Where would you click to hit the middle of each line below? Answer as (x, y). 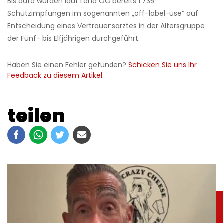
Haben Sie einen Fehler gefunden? (68, 65)
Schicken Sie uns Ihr (163, 65)
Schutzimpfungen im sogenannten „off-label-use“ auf (103, 14)
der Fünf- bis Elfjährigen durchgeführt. (74, 39)
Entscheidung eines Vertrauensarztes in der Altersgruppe (106, 26)
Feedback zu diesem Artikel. (56, 75)
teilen (36, 116)
